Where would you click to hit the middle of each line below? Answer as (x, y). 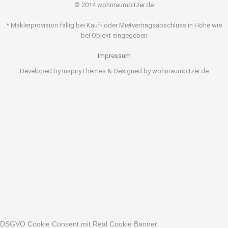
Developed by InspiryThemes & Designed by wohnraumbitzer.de (114, 71)
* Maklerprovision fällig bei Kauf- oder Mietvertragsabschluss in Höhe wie (114, 25)
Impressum (114, 56)
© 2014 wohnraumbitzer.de (114, 5)
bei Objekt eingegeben (114, 36)
